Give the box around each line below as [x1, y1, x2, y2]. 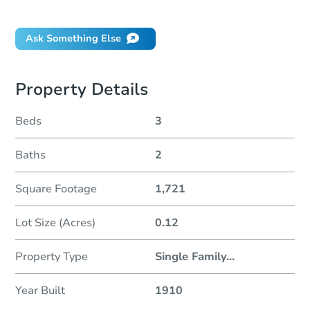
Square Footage [15, 181, 97, 197]
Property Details [15, 78, 148, 101]
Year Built [15, 283, 65, 299]
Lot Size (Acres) [15, 215, 95, 231]
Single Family [155, 249, 226, 265]
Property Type [15, 249, 88, 265]
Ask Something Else [26, 32, 121, 46]
